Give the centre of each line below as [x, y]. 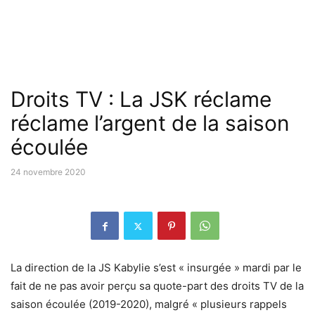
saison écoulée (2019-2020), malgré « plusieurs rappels [149, 304]
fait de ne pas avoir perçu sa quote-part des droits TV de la [157, 286]
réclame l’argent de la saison [150, 123]
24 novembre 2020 [48, 172]
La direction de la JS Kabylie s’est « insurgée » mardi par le [156, 268]
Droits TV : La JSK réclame [141, 99]
